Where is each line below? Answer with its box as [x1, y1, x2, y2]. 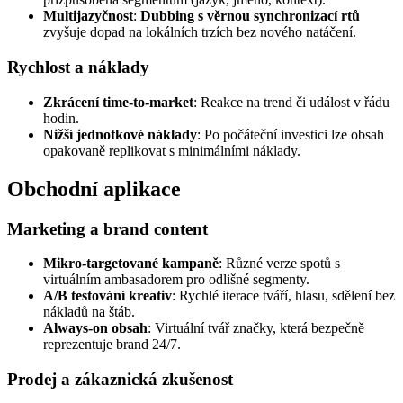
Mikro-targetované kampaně [43, 255, 219, 272]
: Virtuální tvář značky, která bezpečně [148, 320, 364, 336]
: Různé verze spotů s [219, 255, 340, 272]
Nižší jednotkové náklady [43, 126, 197, 142]
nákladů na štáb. [43, 304, 135, 320]
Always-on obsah [43, 320, 148, 336]
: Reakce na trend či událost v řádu [193, 94, 390, 110]
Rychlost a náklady [7, 57, 149, 76]
